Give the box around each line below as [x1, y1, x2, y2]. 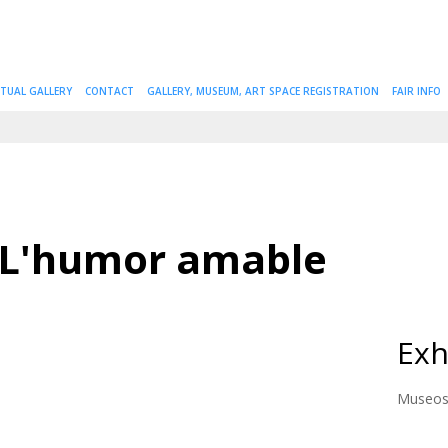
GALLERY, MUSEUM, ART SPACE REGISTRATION [147, 84, 379, 98]
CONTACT [85, 84, 134, 98]
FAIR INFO [392, 84, 441, 98]
